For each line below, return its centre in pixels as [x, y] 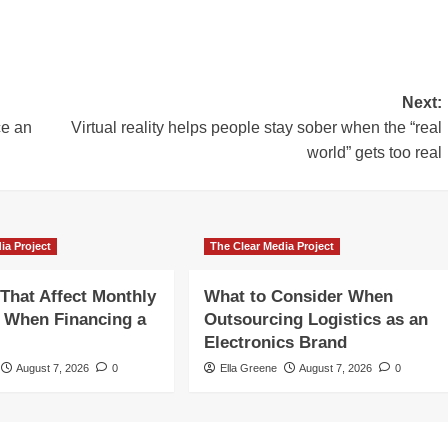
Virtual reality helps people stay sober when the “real [256, 128]
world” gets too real [374, 153]
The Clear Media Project [271, 246]
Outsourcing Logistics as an [315, 320]
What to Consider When [298, 297]
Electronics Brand [275, 343]
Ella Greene [248, 368]
